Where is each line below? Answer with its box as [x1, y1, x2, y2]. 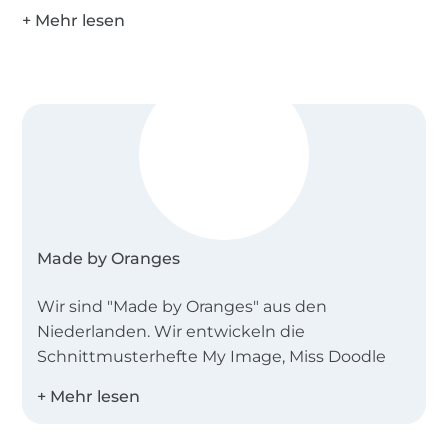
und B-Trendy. [37, 371, 150, 391]
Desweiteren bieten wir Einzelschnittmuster [37, 421, 394, 441]
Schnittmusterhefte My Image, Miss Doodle [37, 346, 387, 366]
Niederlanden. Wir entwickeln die [37, 321, 306, 341]
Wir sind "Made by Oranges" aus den [37, 296, 328, 316]
